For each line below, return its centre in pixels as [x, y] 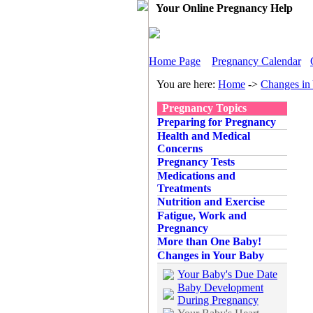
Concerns [180, 148]
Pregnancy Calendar [256, 61]
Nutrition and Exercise [211, 202]
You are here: [187, 84]
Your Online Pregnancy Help [224, 8]
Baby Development [220, 287]
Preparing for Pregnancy [217, 122]
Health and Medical [204, 136]
